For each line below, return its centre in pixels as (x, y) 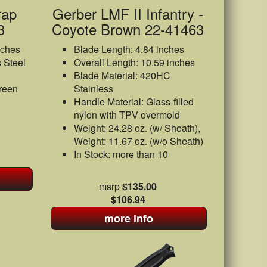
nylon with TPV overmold (127, 115)
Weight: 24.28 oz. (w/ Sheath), (137, 128)
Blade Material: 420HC (122, 75)
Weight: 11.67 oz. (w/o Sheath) (138, 141)
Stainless (93, 89)
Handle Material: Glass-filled (133, 102)
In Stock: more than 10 (121, 154)
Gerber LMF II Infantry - (128, 13)
